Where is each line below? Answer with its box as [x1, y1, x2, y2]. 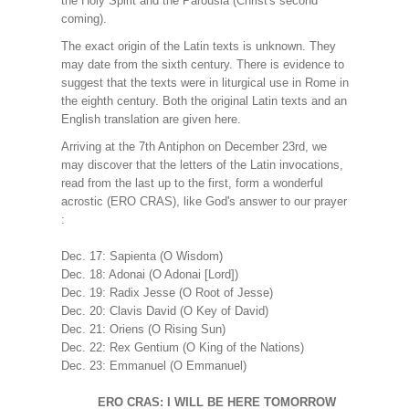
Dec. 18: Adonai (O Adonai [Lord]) [60, 267, 238, 281]
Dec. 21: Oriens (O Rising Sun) [60, 322, 225, 336]
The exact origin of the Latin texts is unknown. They [60, 39, 336, 53]
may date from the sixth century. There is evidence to [60, 58, 344, 71]
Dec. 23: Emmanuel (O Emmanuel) [60, 359, 246, 372]
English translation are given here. [60, 112, 241, 126]
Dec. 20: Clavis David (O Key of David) [60, 304, 268, 318]
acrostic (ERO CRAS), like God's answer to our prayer [60, 194, 347, 208]
